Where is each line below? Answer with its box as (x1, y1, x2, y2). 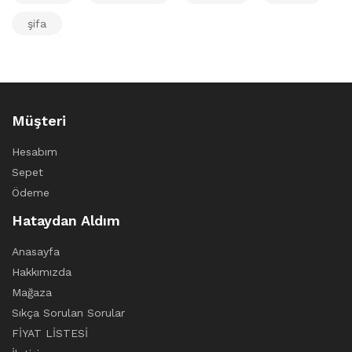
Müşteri (12, 112, 66, 129)
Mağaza (12, 285, 52, 299)
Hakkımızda (12, 265, 71, 278)
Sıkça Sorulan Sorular (12, 306, 125, 319)
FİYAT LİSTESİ (12, 326, 88, 339)
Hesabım (12, 145, 57, 158)
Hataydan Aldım (12, 211, 120, 229)
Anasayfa (12, 244, 60, 258)
